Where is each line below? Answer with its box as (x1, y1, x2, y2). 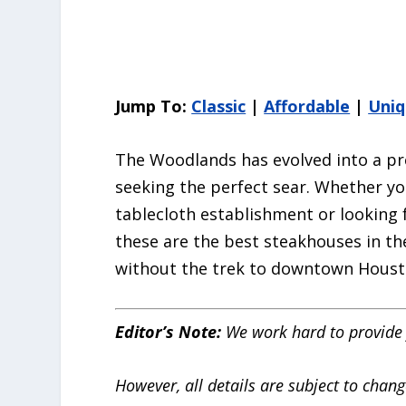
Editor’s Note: (115, 321, 227, 343)
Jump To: (115, 95, 192, 118)
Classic (191, 95, 246, 118)
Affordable (264, 95, 351, 118)
